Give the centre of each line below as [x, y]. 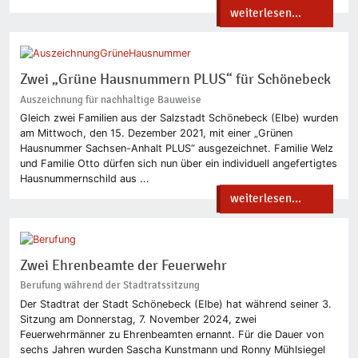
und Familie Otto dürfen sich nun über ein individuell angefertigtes [178, 163]
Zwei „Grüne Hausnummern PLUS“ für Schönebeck [175, 80]
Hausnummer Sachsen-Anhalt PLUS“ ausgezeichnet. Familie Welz [176, 148]
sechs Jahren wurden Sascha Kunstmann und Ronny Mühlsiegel [172, 349]
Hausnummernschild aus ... [84, 179]
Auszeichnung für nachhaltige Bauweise [110, 99]
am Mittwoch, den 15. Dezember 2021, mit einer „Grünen [156, 133]
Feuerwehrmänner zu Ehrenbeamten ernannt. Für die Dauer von [171, 334]
